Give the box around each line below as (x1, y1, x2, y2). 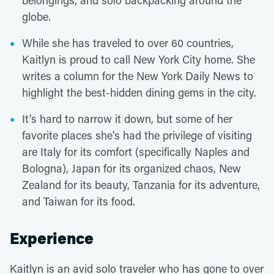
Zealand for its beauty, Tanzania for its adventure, (22, 177, 260, 192)
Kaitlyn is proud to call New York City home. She (22, 52, 255, 67)
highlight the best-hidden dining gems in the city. (22, 85, 256, 100)
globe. (22, 9, 51, 24)
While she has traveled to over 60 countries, (22, 35, 234, 50)
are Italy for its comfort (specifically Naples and (22, 144, 250, 159)
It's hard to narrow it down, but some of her (22, 111, 232, 126)
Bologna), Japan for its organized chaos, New (22, 161, 241, 176)
